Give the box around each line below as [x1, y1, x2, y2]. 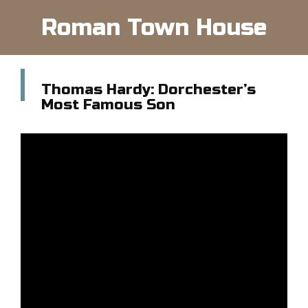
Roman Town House [41, 14, 267, 41]
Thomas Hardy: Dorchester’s [41, 81, 256, 98]
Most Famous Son [41, 96, 175, 113]
